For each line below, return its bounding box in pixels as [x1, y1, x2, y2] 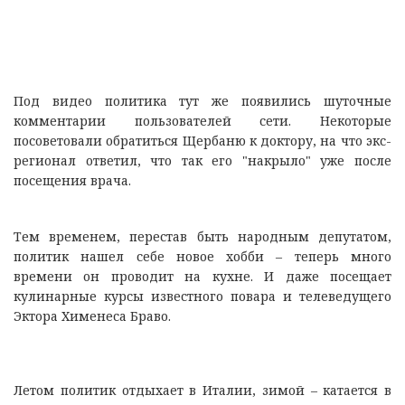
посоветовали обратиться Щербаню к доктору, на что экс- [14, 132, 391, 150]
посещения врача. [14, 172, 131, 190]
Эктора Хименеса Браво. [14, 307, 171, 325]
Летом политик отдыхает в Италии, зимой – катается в [14, 381, 391, 400]
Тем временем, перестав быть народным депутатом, [14, 228, 391, 246]
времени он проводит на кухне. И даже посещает [14, 268, 391, 286]
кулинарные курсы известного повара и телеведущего [14, 287, 391, 306]
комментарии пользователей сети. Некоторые [14, 112, 391, 130]
